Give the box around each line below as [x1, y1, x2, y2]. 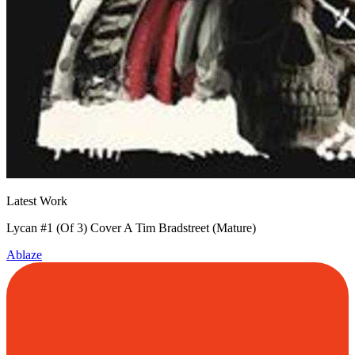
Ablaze [6, 248, 42, 261]
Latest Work [6, 194, 67, 208]
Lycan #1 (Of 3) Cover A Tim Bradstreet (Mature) [6, 221, 256, 235]
